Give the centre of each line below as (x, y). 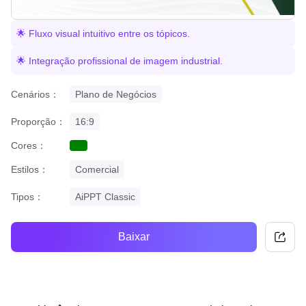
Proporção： (38, 121)
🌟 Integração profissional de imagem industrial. (120, 60)
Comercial (97, 169)
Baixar (134, 237)
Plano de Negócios (116, 94)
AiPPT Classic (105, 196)
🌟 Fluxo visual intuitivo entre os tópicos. (103, 33)
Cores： (29, 145)
